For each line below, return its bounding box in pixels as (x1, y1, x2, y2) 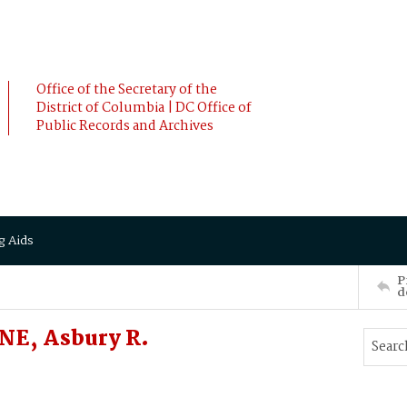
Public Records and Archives (36, 115, 213, 137)
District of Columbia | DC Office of (36, 97, 252, 119)
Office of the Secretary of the (36, 79, 217, 101)
